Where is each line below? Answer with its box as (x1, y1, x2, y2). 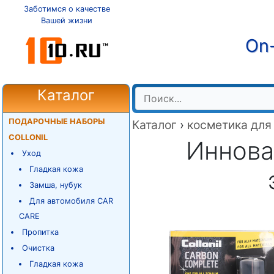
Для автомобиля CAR (29, 196, 114, 206)
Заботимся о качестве (23, 4, 110, 13)
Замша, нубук (29, 180, 83, 190)
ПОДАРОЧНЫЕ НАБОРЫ (8, 117, 105, 126)
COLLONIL (8, 133, 48, 142)
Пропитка (21, 228, 59, 237)
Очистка (21, 243, 54, 253)
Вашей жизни (41, 16, 92, 25)
